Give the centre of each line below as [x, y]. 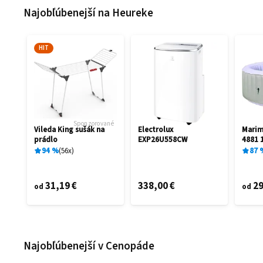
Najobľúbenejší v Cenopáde [89, 246]
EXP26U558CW [163, 139]
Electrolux [156, 129]
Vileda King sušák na [70, 129]
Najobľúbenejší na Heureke [89, 13]
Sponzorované [95, 123]
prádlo [46, 139]
